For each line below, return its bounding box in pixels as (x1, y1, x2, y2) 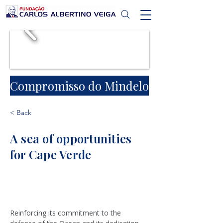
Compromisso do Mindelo (10, 78, 149, 94)
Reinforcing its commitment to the (10, 208, 123, 218)
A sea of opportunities (10, 130, 132, 146)
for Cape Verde (10, 146, 92, 162)
